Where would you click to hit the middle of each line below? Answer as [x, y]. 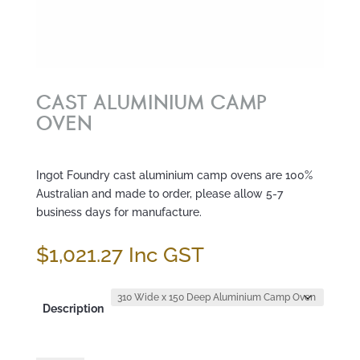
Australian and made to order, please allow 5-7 [159, 194]
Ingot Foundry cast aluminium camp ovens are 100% [174, 176]
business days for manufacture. [119, 213]
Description [73, 309]
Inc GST [166, 255]
